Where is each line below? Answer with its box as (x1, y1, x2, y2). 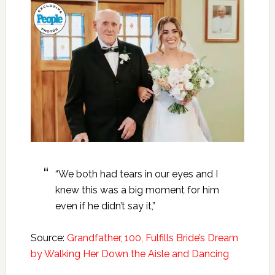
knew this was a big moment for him (55, 184, 219, 196)
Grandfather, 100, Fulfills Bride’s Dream (66, 232, 238, 244)
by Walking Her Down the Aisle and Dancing (30, 248, 229, 260)
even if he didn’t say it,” (55, 200, 155, 212)
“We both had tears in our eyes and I (55, 168, 218, 180)
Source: (30, 232, 67, 244)
